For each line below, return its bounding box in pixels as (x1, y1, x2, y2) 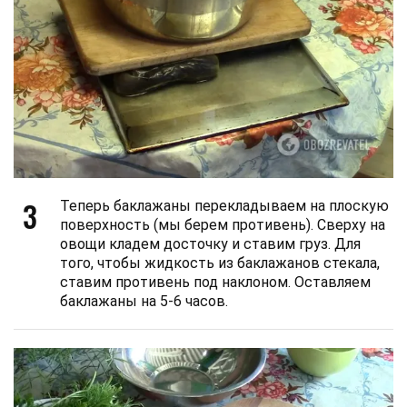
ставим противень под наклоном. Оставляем (60, 273, 371, 292)
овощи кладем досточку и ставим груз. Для (60, 235, 361, 253)
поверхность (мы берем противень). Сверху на (60, 216, 385, 234)
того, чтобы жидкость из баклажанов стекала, (60, 254, 380, 273)
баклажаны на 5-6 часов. (60, 293, 228, 311)
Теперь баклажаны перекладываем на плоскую (60, 197, 389, 215)
